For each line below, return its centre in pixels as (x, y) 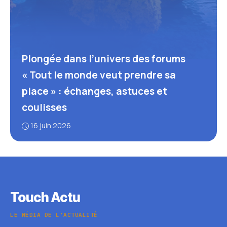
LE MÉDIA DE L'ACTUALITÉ (54, 215)
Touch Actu (45, 197)
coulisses (44, 107)
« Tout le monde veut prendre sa (99, 75)
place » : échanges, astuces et (94, 91)
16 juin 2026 (50, 125)
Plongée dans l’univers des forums (103, 59)
